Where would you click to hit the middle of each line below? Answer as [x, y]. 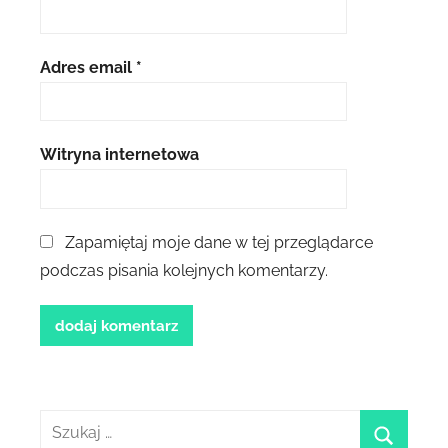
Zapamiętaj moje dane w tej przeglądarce [219, 243]
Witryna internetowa [119, 155]
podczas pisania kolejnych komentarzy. [184, 271]
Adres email [88, 67]
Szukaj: [65, 423]
